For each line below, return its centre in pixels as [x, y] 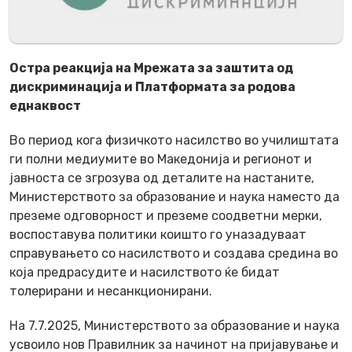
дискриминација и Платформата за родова [152, 86]
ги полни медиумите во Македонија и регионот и [161, 159]
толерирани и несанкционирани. [111, 291]
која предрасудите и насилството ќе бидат [145, 272]
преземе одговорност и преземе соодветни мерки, [166, 215]
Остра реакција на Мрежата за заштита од [151, 68]
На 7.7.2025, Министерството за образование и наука [174, 325]
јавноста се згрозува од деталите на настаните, [162, 178]
